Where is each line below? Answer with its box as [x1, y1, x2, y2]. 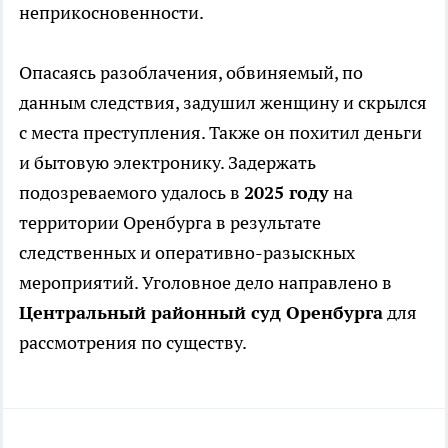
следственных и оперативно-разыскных [19, 240, 355, 264]
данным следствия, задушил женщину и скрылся [19, 90, 427, 114]
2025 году [244, 180, 329, 204]
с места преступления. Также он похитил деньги [19, 120, 422, 144]
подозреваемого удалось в [19, 180, 244, 204]
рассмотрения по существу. [19, 330, 247, 354]
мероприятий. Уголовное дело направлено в [19, 270, 392, 294]
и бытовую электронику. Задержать [19, 150, 316, 174]
